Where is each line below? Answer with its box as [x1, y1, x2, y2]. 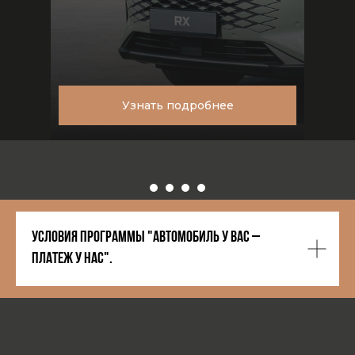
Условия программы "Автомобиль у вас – [32, 230, 260, 246]
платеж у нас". [32, 251, 113, 267]
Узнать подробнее [121, 97, 234, 113]
